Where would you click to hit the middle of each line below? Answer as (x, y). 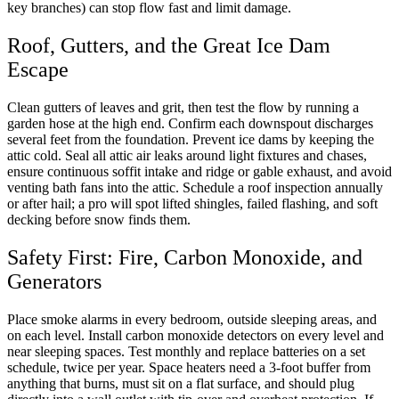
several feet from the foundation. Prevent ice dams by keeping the (191, 139)
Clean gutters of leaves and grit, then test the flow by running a (183, 107)
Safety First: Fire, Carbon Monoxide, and (185, 257)
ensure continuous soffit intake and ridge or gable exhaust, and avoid (199, 171)
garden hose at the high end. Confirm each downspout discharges (190, 123)
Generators (54, 281)
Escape (38, 69)
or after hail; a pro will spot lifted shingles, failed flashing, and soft (192, 203)
